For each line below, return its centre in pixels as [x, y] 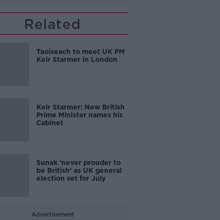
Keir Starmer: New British [80, 107]
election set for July [71, 178]
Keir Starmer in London [77, 59]
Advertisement [53, 214]
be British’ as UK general [79, 170]
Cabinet [50, 123]
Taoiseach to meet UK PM [80, 52]
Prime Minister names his [79, 115]
